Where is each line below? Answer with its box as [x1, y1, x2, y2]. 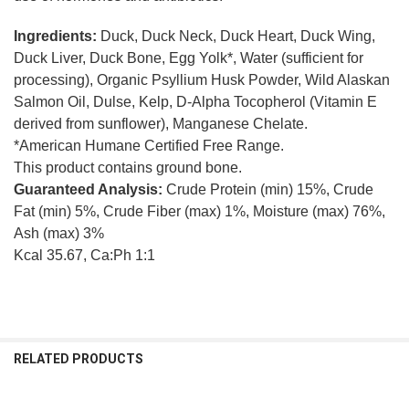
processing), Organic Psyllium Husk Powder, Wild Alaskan [13, 71, 390, 88]
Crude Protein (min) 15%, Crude [162, 181, 373, 197]
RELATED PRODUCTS [13, 351, 143, 366]
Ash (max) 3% [13, 225, 104, 241]
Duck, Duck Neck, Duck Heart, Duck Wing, [100, 27, 375, 44]
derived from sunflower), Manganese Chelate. [13, 115, 308, 131]
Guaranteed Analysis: [13, 181, 163, 197]
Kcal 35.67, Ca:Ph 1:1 [13, 246, 155, 263]
